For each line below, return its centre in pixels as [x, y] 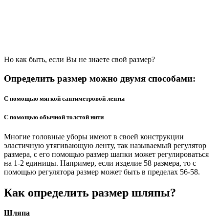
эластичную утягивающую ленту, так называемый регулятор [105, 145]
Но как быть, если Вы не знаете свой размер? [79, 60]
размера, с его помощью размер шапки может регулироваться [106, 154]
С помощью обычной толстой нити [54, 117]
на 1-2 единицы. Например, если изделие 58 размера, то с [100, 163]
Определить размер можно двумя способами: [100, 79]
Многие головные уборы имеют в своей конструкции [94, 136]
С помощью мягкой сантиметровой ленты [64, 99]
